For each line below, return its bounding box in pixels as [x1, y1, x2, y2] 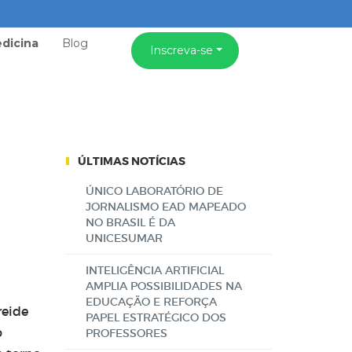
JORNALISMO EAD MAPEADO [85, 200, 246, 214]
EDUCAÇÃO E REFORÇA [85, 295, 217, 309]
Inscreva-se [150, 43, 213, 57]
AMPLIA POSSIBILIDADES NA [85, 279, 242, 293]
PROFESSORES [85, 326, 167, 340]
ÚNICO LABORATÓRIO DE [85, 184, 223, 198]
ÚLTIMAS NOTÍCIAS [77, 154, 185, 168]
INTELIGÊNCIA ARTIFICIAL [85, 263, 224, 277]
